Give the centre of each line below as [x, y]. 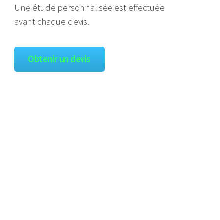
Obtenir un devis [59, 59]
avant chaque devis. [52, 21]
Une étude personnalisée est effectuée [90, 7]
